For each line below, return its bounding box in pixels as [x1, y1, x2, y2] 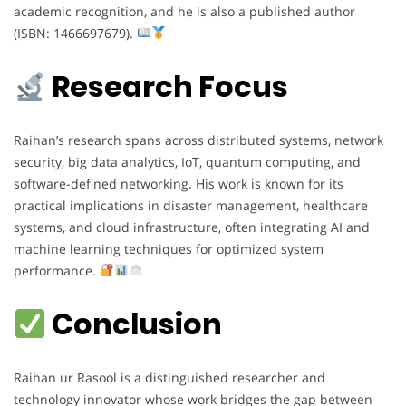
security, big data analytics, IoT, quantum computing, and [14, 152, 361, 170]
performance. [14, 261, 100, 279]
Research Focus [46, 66, 289, 108]
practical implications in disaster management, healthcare [14, 196, 368, 214]
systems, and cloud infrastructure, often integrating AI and [14, 217, 370, 236]
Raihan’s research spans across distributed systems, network [14, 130, 383, 149]
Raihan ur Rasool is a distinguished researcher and [14, 368, 325, 386]
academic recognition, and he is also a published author [14, 2, 355, 20]
